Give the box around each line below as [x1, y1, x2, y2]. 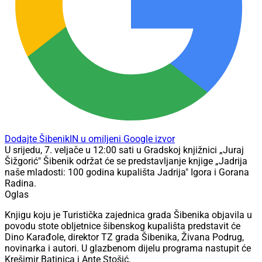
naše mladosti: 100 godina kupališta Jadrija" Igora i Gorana [5, 167, 249, 178]
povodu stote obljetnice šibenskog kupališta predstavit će [5, 220, 240, 232]
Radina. [5, 178, 36, 189]
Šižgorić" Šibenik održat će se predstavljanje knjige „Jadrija [5, 156, 247, 167]
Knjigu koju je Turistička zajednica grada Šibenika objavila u [5, 209, 252, 221]
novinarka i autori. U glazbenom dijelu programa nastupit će [5, 243, 251, 254]
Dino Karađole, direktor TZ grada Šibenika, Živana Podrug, [5, 232, 244, 243]
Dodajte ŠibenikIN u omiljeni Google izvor [5, 133, 175, 145]
